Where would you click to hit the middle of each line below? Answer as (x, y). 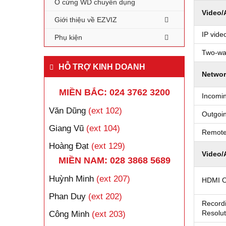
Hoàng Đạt (69, 146)
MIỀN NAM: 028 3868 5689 (114, 160)
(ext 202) (104, 196)
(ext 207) (112, 179)
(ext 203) (107, 214)
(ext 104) (102, 128)
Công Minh (69, 214)
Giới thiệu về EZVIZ (86, 20)
